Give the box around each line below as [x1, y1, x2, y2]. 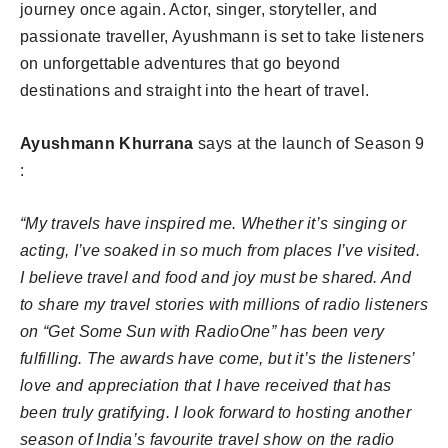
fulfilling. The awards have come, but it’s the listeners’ [20, 349, 415, 367]
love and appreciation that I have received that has [20, 376, 392, 394]
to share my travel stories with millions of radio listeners [20, 295, 428, 313]
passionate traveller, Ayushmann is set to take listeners [20, 27, 424, 45]
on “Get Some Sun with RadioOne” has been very [20, 322, 385, 340]
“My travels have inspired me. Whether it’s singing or [20, 214, 406, 232]
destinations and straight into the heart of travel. [20, 81, 370, 99]
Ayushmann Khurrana [20, 134, 194, 152]
